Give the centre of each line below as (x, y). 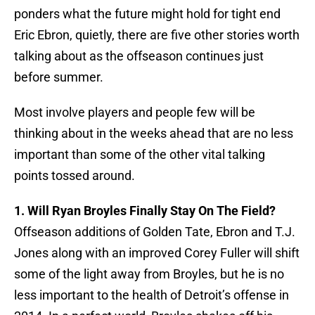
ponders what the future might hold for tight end (147, 14)
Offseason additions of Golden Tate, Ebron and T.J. (155, 232)
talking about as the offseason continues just (139, 56)
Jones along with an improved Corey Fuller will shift (157, 253)
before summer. (59, 77)
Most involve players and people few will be (135, 112)
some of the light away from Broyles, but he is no (149, 274)
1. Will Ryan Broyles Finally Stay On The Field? (145, 211)
